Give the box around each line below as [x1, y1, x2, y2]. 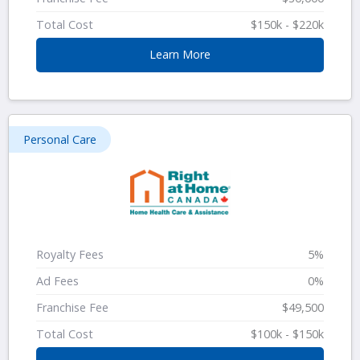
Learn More [149, 47, 211, 63]
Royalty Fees [36, 247, 104, 263]
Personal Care [23, 131, 96, 147]
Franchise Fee [36, 299, 108, 315]
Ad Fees [36, 273, 79, 289]
